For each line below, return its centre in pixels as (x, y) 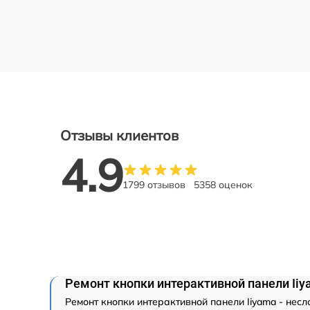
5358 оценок (223, 184)
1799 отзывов (154, 184)
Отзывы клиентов (119, 136)
